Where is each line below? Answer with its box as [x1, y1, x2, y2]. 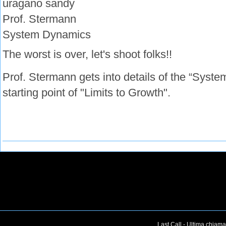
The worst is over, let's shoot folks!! [3, 47, 172, 61]
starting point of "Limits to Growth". [3, 86, 171, 99]
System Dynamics [3, 28, 91, 41]
